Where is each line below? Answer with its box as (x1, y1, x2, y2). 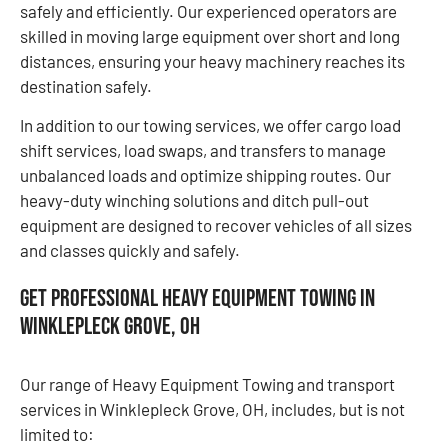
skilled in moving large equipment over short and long (20, 25, 400, 46)
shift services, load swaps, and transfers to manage (20, 140, 386, 160)
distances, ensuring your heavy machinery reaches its (20, 50, 405, 71)
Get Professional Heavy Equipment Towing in (20, 284, 375, 314)
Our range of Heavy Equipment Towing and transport (20, 373, 395, 394)
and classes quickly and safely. (20, 240, 240, 260)
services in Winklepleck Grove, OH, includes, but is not (20, 398, 405, 419)
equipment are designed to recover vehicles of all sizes (20, 215, 412, 235)
